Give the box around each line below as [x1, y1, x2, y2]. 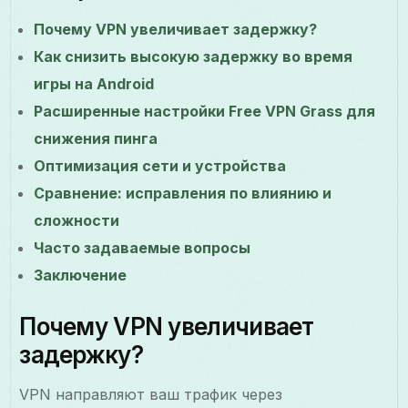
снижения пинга [34, 128, 158, 148]
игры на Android [34, 74, 155, 93]
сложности [34, 210, 120, 229]
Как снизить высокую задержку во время [34, 46, 353, 66]
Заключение [34, 265, 127, 284]
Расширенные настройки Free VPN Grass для [34, 101, 376, 120]
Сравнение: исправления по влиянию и [34, 183, 332, 202]
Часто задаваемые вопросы [34, 238, 251, 257]
